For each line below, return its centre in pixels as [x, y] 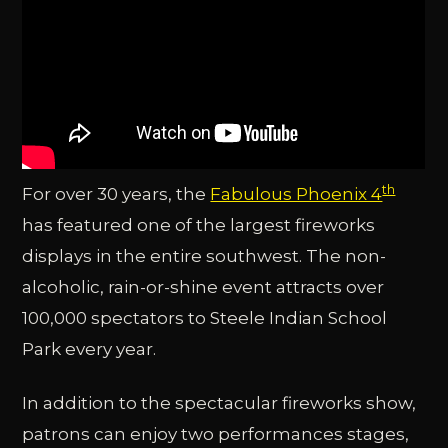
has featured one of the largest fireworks [199, 225]
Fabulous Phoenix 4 [296, 194]
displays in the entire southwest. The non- [204, 256]
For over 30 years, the [116, 194]
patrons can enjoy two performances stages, [216, 434]
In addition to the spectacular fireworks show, [219, 403]
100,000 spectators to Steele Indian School [205, 318]
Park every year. [89, 349]
